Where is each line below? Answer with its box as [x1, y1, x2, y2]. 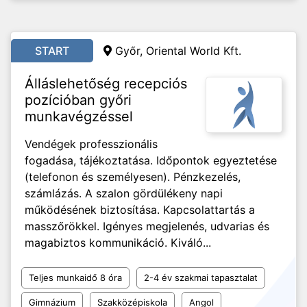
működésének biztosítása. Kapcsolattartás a [25, 203, 255, 217]
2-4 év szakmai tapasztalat [144, 272, 258, 283]
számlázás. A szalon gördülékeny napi [25, 186, 223, 200]
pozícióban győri [25, 92, 132, 108]
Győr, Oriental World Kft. [115, 44, 241, 58]
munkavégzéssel [25, 108, 133, 125]
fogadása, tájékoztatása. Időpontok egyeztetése [25, 153, 277, 167]
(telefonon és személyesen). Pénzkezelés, [25, 170, 241, 184]
